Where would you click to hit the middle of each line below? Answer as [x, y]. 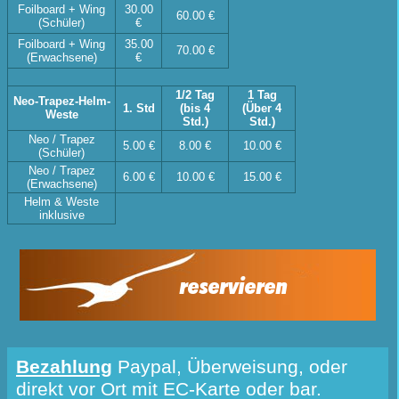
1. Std [138, 109]
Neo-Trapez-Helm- [61, 102]
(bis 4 [195, 109]
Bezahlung [64, 367]
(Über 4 [262, 109]
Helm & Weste [61, 202]
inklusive [61, 216]
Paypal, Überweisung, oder [230, 367]
